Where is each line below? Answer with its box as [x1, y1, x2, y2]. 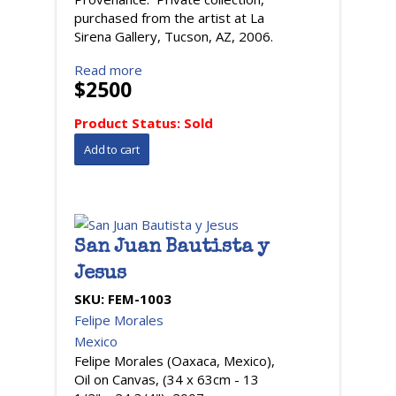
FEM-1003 [108, 290, 171, 308]
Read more [74, 61, 142, 79]
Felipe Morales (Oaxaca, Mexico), [74, 352, 275, 369]
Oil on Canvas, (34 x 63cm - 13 [74, 370, 259, 388]
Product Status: [74, 114, 184, 132]
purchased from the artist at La [74, 9, 264, 27]
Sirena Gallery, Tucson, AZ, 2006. [74, 27, 273, 45]
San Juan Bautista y [74, 239, 270, 258]
